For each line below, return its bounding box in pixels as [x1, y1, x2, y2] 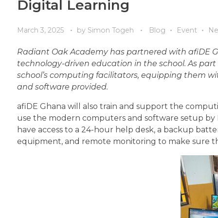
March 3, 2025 [17, 25, 64, 35]
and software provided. [17, 82, 108, 91]
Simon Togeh [88, 25, 136, 35]
